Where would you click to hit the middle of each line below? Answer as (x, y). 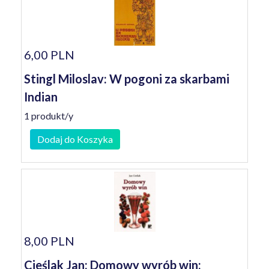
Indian (41, 97)
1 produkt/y (49, 116)
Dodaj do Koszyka (75, 139)
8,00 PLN (49, 241)
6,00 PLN (49, 55)
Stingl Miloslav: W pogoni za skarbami (127, 79)
